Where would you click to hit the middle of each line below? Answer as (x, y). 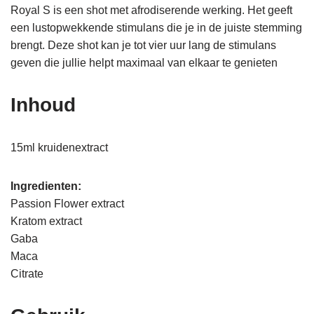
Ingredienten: (46, 186)
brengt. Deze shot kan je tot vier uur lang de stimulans (143, 46)
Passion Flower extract (67, 204)
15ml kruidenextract (59, 148)
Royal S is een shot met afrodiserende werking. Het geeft (151, 11)
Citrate (27, 274)
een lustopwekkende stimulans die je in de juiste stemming (156, 28)
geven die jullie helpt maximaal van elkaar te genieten (144, 63)
